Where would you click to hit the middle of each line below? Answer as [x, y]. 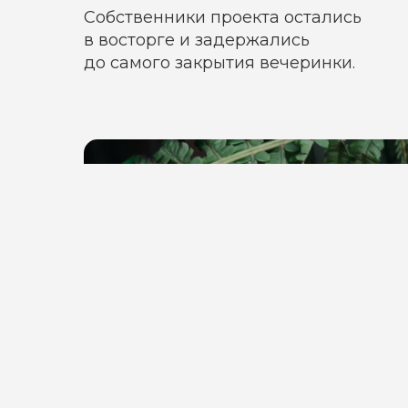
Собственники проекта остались [223, 17]
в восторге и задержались [197, 40]
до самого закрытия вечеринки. [219, 63]
